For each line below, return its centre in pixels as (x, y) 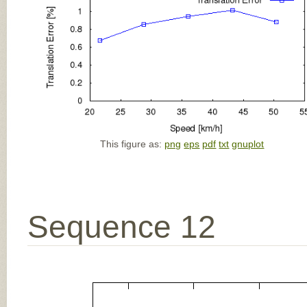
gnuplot (248, 144)
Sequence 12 (122, 227)
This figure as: (133, 144)
